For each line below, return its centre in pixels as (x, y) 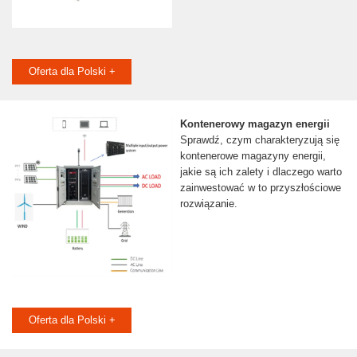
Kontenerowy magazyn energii (255, 124)
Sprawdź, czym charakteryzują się (259, 140)
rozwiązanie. (208, 204)
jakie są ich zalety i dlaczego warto (261, 172)
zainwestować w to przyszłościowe (260, 188)
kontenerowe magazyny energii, (253, 156)
